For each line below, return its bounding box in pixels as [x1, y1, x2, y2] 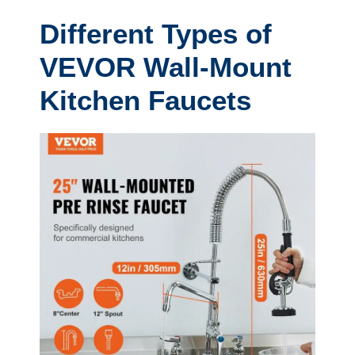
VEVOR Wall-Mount [40, 51, 292, 82]
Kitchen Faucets [40, 84, 251, 116]
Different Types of [40, 17, 272, 49]
